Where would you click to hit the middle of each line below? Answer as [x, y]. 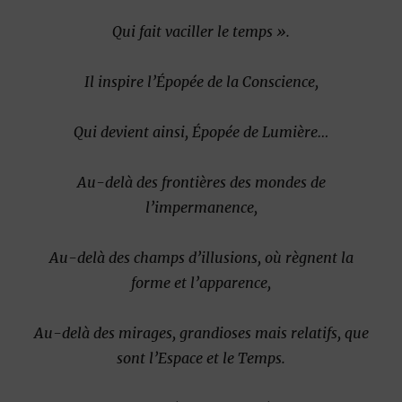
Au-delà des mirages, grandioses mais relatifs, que [201, 332]
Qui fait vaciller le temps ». [201, 31]
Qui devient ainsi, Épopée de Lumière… [201, 131]
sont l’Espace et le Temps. [201, 358]
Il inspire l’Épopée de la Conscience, [201, 81]
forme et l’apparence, [201, 282]
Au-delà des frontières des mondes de [201, 182]
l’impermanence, [201, 207]
